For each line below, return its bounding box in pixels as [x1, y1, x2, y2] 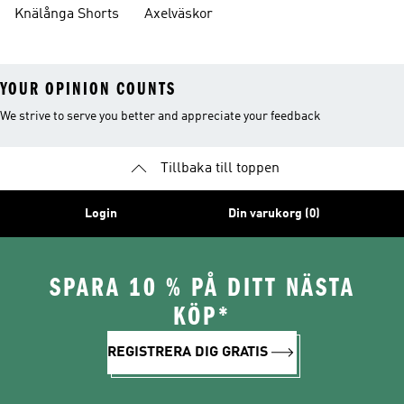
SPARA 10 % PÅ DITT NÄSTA [49, 271, 355, 303]
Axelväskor [144, 7, 213, 22]
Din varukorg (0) [227, 207, 320, 220]
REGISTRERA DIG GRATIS [107, 344, 268, 360]
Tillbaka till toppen [161, 161, 280, 176]
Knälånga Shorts [14, 7, 119, 22]
